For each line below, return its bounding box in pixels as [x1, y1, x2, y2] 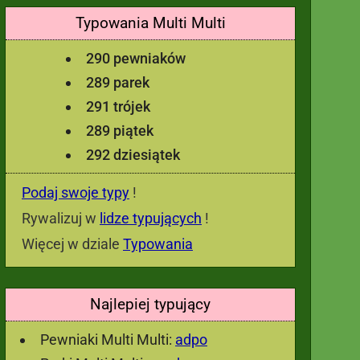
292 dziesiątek [86, 146, 180, 163]
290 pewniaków [86, 50, 186, 67]
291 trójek [86, 98, 150, 115]
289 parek [86, 74, 149, 91]
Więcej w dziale [22, 235, 123, 252]
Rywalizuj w [22, 210, 100, 227]
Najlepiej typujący [90, 295, 211, 313]
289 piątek [86, 122, 153, 139]
